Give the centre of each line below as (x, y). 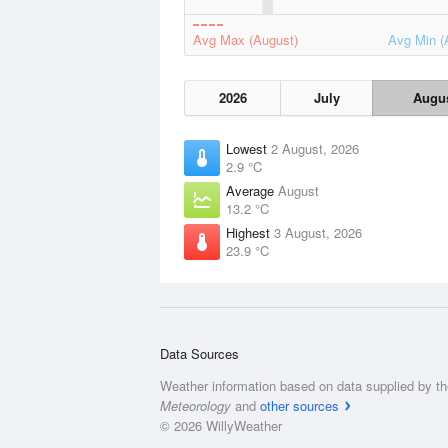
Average (252, 190)
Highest (250, 232)
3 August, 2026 (318, 232)
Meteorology (195, 405)
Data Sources (199, 353)
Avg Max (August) (245, 39)
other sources (299, 405)
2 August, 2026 (315, 148)
